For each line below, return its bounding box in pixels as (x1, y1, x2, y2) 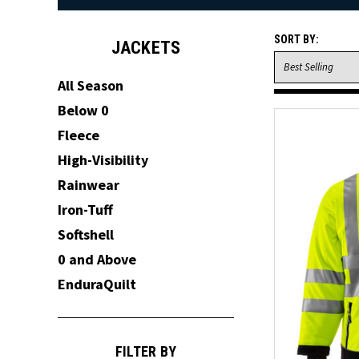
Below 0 (58, 101, 109, 119)
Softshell (58, 225, 114, 244)
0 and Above (58, 250, 136, 268)
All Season (58, 76, 123, 95)
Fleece (58, 126, 99, 144)
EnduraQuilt (58, 275, 136, 293)
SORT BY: (274, 33, 319, 46)
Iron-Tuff (58, 200, 113, 219)
